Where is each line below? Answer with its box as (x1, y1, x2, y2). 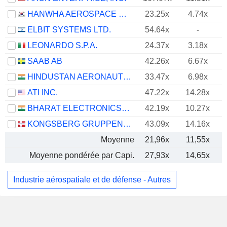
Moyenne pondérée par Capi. (29, 151, 134, 160)
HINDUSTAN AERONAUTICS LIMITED (123, 72, 131, 81)
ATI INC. (27, 88, 58, 97)
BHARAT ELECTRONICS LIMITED (122, 104, 130, 112)
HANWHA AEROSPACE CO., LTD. (119, 10, 127, 18)
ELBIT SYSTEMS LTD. (27, 25, 111, 34)
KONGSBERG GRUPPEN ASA (123, 120, 131, 128)
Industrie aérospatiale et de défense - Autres (13, 175, 171, 184)
